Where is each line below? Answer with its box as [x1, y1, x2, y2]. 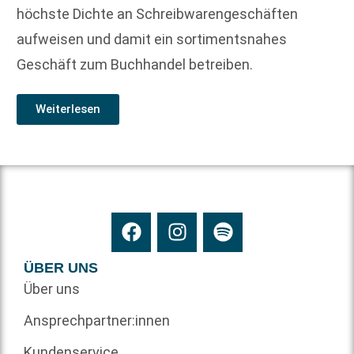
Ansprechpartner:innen [24, 311, 170, 329]
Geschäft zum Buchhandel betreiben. [17, 56, 253, 73]
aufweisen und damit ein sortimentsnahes [17, 31, 287, 48]
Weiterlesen [36, 101, 100, 116]
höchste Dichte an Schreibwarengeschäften [17, 6, 298, 23]
